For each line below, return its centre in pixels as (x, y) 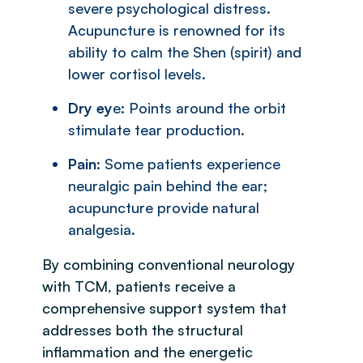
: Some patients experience (188, 163)
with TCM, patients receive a (139, 286)
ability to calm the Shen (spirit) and (185, 51)
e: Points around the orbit (199, 107)
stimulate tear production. (156, 129)
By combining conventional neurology (169, 264)
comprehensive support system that (164, 307)
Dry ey (90, 107)
